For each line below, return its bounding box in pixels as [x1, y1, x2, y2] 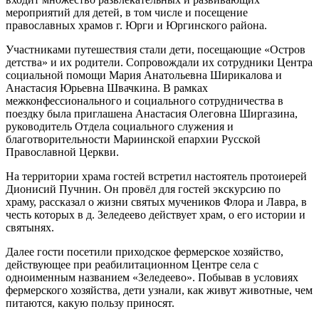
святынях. [6, 221, 54, 234]
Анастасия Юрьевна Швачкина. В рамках [6, 82, 208, 95]
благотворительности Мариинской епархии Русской [6, 133, 261, 146]
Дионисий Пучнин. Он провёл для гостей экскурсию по [6, 183, 281, 196]
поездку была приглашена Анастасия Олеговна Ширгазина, [6, 108, 298, 120]
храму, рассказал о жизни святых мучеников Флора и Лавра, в [6, 196, 307, 209]
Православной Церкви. [6, 146, 119, 159]
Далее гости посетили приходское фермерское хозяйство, [6, 246, 283, 258]
